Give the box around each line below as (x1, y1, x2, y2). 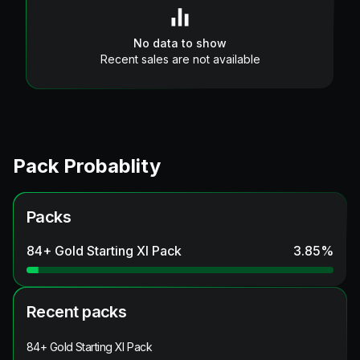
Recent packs (27, 301, 127, 321)
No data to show (133, 35, 227, 50)
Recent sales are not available (100, 51, 260, 66)
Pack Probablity (13, 153, 161, 178)
